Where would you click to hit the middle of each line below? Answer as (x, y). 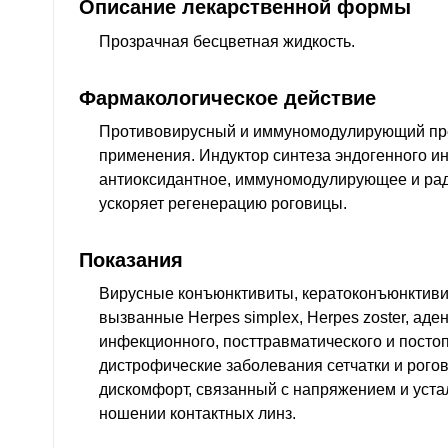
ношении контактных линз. (197, 414)
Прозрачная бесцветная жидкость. (227, 41)
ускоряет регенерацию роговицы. (223, 203)
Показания (131, 259)
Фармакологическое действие (227, 97)
